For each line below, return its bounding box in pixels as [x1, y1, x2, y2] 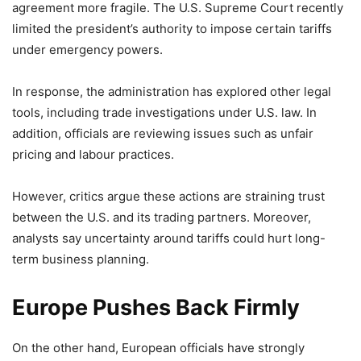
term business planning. [12, 251, 149, 267]
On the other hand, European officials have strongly [12, 339, 305, 355]
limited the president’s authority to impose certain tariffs [12, 20, 332, 36]
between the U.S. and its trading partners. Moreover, [12, 209, 311, 225]
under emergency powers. [12, 41, 163, 57]
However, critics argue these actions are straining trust [12, 188, 325, 204]
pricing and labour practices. [12, 146, 174, 162]
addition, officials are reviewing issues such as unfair [12, 125, 313, 141]
